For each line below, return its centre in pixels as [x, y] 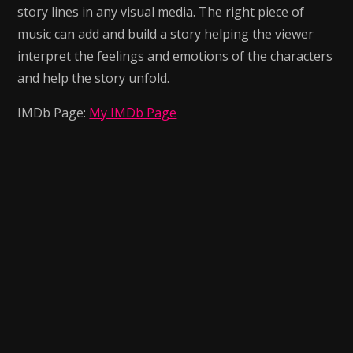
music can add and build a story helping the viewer [166, 34]
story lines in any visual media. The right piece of [161, 12]
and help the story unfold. [94, 78]
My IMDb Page [133, 113]
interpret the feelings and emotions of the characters [175, 56]
